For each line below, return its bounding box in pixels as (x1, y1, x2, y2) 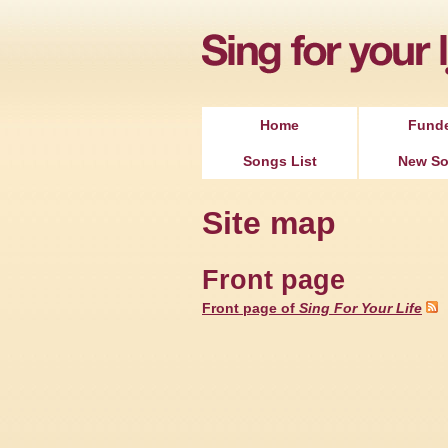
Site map (202, 205, 336, 241)
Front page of (202, 299, 299, 316)
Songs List (242, 153, 317, 169)
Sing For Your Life (299, 299, 422, 316)
